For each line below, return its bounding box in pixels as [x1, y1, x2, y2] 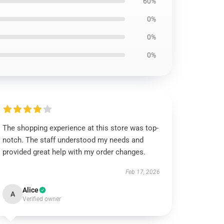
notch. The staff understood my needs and [2, 135, 144, 144]
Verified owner [22, 195, 61, 202]
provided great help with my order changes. [2, 147, 146, 156]
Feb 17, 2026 [125, 168, 160, 175]
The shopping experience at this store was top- [2, 123, 159, 132]
